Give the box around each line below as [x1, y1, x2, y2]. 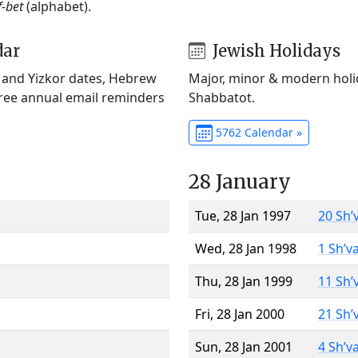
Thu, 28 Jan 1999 [195, 272, 292, 290]
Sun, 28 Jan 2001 [195, 337, 292, 356]
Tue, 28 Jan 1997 [195, 206, 291, 225]
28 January [189, 169, 291, 194]
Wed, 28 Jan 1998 [195, 239, 296, 257]
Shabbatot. [189, 88, 255, 106]
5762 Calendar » [212, 124, 302, 140]
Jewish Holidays [208, 40, 340, 61]
